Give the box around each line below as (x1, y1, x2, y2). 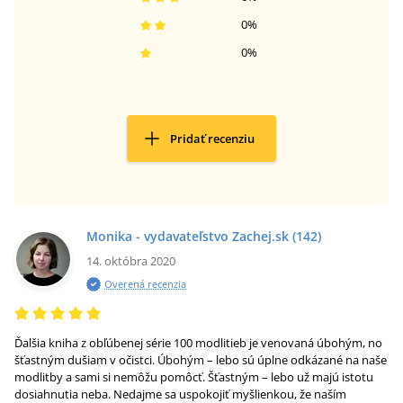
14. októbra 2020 (86, 253, 175, 269)
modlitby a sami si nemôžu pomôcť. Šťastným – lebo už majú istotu (14, 369, 373, 385)
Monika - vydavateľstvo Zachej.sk (86, 228, 289, 245)
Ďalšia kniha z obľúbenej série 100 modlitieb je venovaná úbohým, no (14, 335, 382, 351)
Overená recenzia (104, 277, 186, 291)
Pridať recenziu (170, 130, 255, 147)
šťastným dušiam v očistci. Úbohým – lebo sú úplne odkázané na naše (14, 352, 387, 368)
